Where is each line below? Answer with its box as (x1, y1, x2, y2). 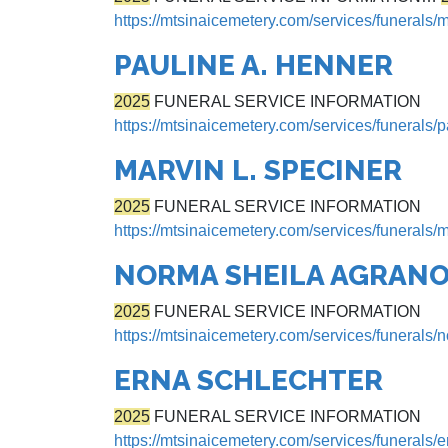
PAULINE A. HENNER (114, 49, 393, 82)
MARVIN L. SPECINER (114, 154, 402, 187)
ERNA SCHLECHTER (114, 364, 383, 397)
